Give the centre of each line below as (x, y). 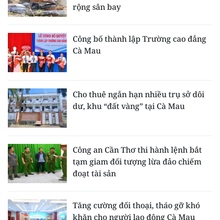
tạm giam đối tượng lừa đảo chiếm (137, 162)
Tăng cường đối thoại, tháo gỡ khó (136, 205)
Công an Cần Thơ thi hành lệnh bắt (137, 150)
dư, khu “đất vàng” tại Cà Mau (129, 106)
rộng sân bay (97, 7)
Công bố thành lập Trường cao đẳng (139, 39)
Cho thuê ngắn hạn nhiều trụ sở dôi (138, 94)
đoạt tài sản (94, 173)
